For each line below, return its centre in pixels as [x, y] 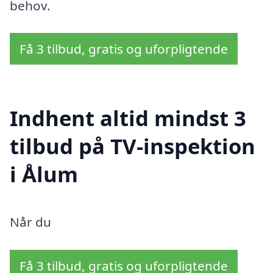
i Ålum [44, 174]
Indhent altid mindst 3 [128, 118]
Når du [30, 222]
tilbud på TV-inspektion [133, 146]
